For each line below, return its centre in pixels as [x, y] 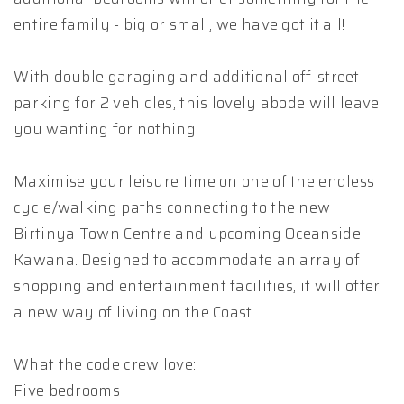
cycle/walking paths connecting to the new [172, 207]
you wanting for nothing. [106, 129]
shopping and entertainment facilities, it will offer [197, 286]
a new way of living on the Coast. [134, 312]
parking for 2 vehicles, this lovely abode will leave [197, 103]
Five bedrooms [67, 390]
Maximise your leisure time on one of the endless [194, 181]
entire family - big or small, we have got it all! [179, 24]
